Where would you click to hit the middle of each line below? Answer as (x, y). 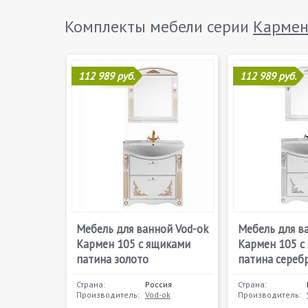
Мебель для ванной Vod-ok (142, 229)
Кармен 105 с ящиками (133, 244)
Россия (158, 284)
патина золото (112, 259)
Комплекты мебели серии (159, 26)
